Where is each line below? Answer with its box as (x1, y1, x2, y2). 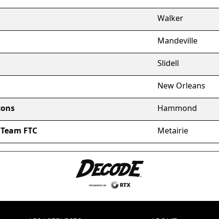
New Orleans (157, 80, 205, 91)
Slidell (157, 58, 179, 68)
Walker (157, 13, 183, 23)
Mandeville (157, 35, 197, 46)
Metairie (157, 125, 188, 136)
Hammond (157, 103, 197, 113)
